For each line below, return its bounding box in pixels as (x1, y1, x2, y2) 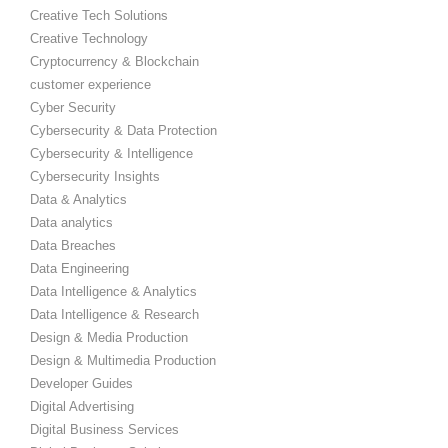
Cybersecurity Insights (30, 168, 160, 184)
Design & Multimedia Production (30, 352, 216, 368)
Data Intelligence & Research (30, 306, 199, 322)
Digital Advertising (30, 398, 134, 414)
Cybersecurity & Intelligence (30, 145, 193, 161)
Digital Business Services (30, 421, 179, 437)
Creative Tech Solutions (30, 7, 168, 23)
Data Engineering (30, 260, 129, 276)
